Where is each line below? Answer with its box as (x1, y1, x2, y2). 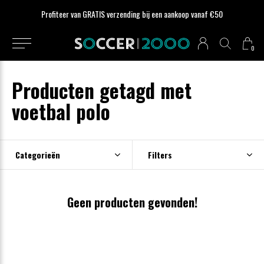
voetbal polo (12, 97, 110, 126)
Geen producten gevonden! (67, 193, 197, 211)
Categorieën (15, 148, 60, 161)
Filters (147, 148, 172, 161)
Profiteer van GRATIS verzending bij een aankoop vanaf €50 (41, 8, 223, 20)
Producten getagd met (12, 75, 192, 105)
